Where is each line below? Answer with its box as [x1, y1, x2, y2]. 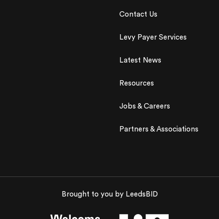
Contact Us [119, 10, 157, 18]
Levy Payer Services [119, 33, 187, 41]
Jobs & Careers [119, 102, 170, 110]
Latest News [119, 56, 161, 64]
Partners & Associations [119, 125, 198, 133]
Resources [119, 79, 154, 87]
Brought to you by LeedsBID [61, 190, 158, 198]
